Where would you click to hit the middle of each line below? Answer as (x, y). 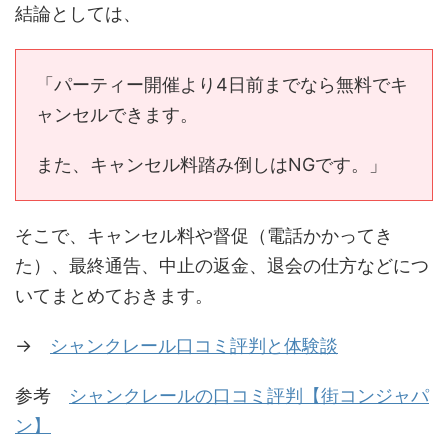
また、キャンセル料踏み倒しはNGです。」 (211, 165)
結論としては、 (78, 14)
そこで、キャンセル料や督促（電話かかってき (204, 236)
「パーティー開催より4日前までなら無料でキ (222, 85)
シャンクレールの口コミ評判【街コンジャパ (249, 396)
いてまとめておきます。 (114, 296)
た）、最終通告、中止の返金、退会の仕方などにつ (222, 266)
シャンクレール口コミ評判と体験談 (194, 346)
